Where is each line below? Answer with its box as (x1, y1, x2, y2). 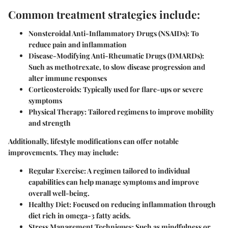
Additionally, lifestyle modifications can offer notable (8, 136, 179, 147)
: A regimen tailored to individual (84, 166, 190, 176)
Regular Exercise (28, 166, 84, 176)
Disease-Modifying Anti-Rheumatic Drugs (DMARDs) (28, 51, 202, 61)
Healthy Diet (28, 199, 69, 210)
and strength (28, 118, 71, 128)
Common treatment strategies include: (8, 7, 200, 21)
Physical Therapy (28, 107, 84, 117)
